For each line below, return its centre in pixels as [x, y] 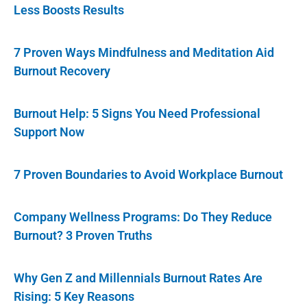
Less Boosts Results [69, 10]
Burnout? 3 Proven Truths [83, 235]
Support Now [49, 132]
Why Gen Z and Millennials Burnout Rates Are [138, 278]
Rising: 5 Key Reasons [74, 296]
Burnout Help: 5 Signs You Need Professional [137, 113]
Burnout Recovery [62, 71]
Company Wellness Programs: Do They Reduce [143, 217]
